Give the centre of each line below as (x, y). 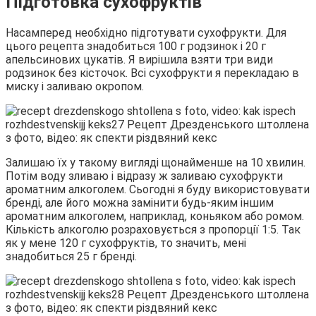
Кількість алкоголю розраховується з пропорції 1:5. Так (153, 229)
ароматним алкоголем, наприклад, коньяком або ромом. (155, 216)
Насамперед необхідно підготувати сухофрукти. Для (146, 32)
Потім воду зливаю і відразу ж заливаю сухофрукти (144, 176)
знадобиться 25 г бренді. (71, 256)
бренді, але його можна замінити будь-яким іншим (140, 202)
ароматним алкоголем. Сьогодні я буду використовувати (158, 189)
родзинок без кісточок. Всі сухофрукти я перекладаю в (152, 73)
